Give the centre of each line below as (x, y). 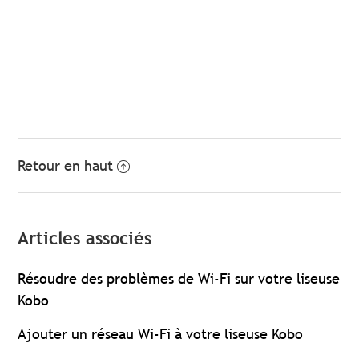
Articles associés (85, 239)
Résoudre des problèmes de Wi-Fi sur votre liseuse (179, 279)
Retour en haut (66, 166)
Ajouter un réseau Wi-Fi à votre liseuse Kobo (161, 334)
